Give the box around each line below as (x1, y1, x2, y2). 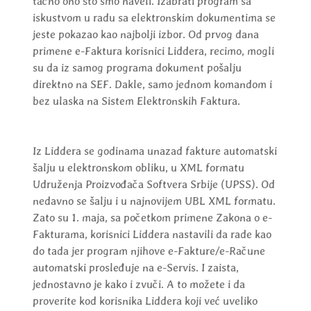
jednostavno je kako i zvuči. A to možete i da (32, 278, 245, 292)
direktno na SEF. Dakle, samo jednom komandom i (32, 78, 272, 92)
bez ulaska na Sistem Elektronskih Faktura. (32, 94, 240, 108)
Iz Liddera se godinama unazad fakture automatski (32, 144, 277, 158)
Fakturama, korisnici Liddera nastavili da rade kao (32, 228, 271, 242)
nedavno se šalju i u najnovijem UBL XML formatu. (32, 194, 276, 208)
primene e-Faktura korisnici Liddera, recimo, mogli (32, 44, 274, 58)
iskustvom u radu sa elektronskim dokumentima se (32, 11, 276, 25)
